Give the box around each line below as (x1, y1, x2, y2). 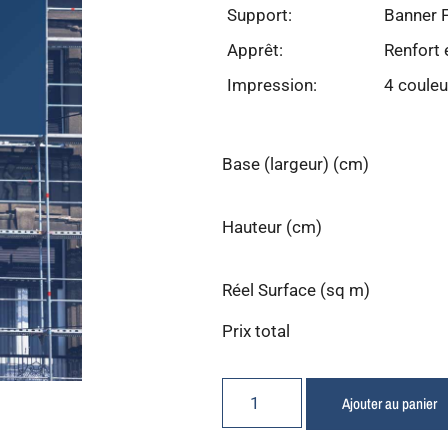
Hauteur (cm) (222, 217, 322, 238)
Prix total (222, 321, 290, 342)
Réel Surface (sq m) (222, 280, 370, 301)
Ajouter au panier (342, 392, 437, 414)
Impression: (227, 74, 317, 95)
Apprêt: (227, 39, 283, 60)
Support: (227, 4, 292, 25)
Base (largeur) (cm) (222, 154, 369, 175)
